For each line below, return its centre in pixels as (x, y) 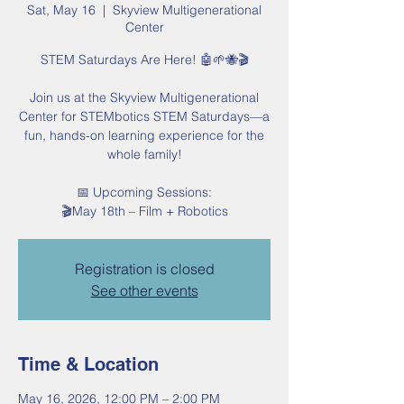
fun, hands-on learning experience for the (144, 136)
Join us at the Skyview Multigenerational (144, 98)
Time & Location (88, 365)
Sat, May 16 (61, 10)
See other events (144, 291)
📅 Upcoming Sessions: (144, 193)
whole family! (144, 155)
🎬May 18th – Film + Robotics (144, 211)
